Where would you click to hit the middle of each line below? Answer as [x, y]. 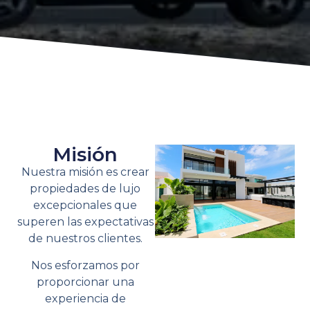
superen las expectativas [85, 222]
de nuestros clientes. [85, 239]
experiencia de [85, 298]
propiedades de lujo [85, 189]
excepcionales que [85, 206]
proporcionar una [85, 282]
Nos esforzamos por [85, 265]
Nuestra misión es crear [85, 172]
